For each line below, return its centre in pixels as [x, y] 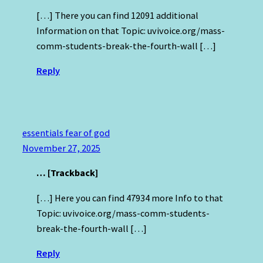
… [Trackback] [67, 173]
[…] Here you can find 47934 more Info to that [130, 198]
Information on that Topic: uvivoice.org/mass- [131, 30]
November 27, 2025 [61, 148]
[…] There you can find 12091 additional [117, 15]
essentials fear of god [66, 133]
